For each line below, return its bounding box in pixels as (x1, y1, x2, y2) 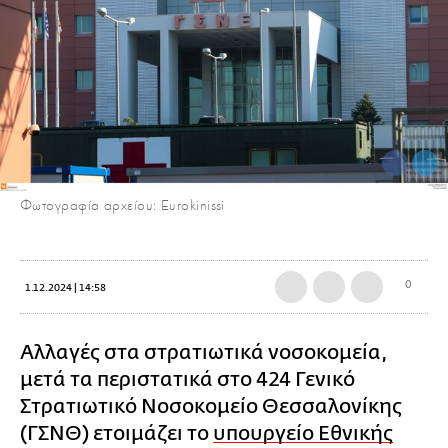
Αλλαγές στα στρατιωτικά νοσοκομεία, (20, 340, 388, 364)
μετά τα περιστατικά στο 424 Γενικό (20, 367, 355, 391)
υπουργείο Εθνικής (213, 421, 393, 445)
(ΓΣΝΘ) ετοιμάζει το (20, 421, 213, 445)
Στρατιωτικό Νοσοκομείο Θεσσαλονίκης (20, 394, 402, 418)
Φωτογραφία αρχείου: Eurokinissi (20, 196, 225, 214)
